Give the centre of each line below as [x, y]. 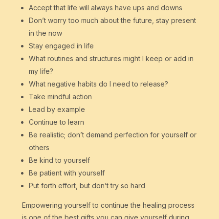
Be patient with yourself [66, 173]
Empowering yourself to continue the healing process [108, 205]
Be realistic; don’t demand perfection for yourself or [112, 135]
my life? [41, 71]
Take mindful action [60, 97]
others [39, 148]
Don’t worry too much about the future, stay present [112, 21]
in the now [45, 33]
